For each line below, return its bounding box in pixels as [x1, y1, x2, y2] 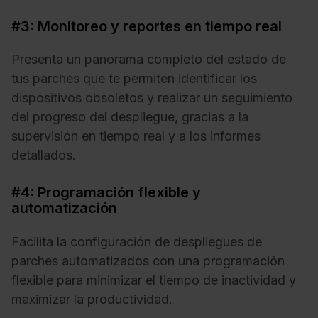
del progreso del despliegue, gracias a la [11, 109, 248, 125]
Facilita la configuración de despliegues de [11, 234, 262, 249]
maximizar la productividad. [11, 291, 172, 307]
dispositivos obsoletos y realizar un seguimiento [11, 90, 292, 106]
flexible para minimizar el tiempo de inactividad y [11, 272, 296, 287]
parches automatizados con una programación [11, 253, 285, 268]
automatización [11, 199, 117, 217]
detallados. [11, 148, 76, 163]
